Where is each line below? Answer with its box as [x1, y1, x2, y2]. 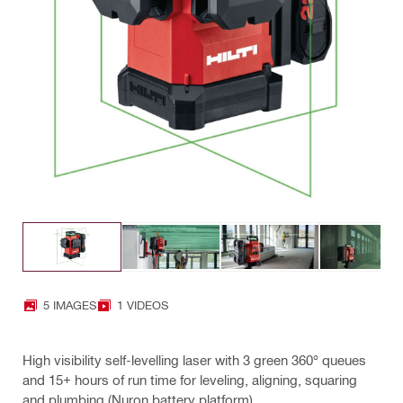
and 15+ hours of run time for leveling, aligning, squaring [22, 371, 357, 388]
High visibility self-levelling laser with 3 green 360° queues [22, 351, 366, 368]
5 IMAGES [43, 298, 96, 312]
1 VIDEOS [117, 298, 168, 312]
